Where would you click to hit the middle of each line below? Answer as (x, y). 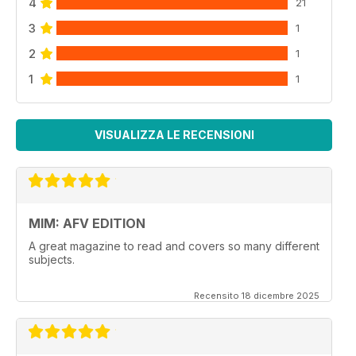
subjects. (52, 260)
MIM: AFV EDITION (87, 224)
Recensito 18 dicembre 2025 (257, 296)
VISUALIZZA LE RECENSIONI (174, 135)
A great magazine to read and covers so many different (174, 246)
